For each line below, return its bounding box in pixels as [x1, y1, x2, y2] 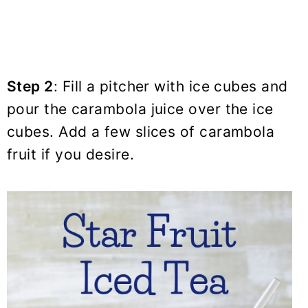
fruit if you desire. [7, 146, 134, 164]
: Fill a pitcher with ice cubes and [53, 78, 288, 96]
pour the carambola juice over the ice [7, 100, 274, 118]
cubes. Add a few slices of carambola [7, 123, 275, 141]
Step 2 [7, 78, 54, 96]
